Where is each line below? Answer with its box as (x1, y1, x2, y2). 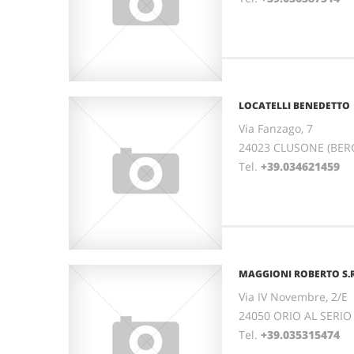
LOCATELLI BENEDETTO (239, 99, 350, 112)
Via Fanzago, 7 (239, 121, 313, 136)
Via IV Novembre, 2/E (239, 289, 348, 304)
